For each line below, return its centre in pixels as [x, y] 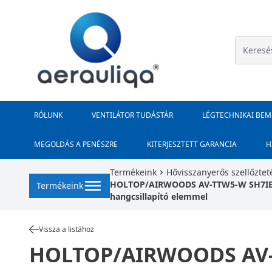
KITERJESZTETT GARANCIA [192, 144]
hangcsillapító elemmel [159, 196]
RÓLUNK [48, 115]
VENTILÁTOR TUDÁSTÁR [132, 115]
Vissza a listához [66, 229]
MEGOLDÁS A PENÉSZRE [76, 144]
